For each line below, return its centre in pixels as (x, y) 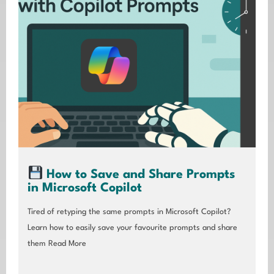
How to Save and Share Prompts (139, 175)
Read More (66, 243)
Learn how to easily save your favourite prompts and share (132, 228)
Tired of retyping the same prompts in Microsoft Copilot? (129, 212)
